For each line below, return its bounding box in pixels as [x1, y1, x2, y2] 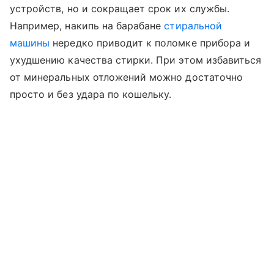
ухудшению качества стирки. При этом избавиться [10, 54, 262, 67]
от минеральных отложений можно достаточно [10, 71, 243, 84]
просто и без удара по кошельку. [10, 88, 175, 101]
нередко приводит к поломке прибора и [50, 37, 251, 50]
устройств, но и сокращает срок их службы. [10, 2, 229, 15]
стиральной [164, 20, 222, 32]
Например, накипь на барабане [10, 20, 165, 32]
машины [10, 37, 50, 50]
